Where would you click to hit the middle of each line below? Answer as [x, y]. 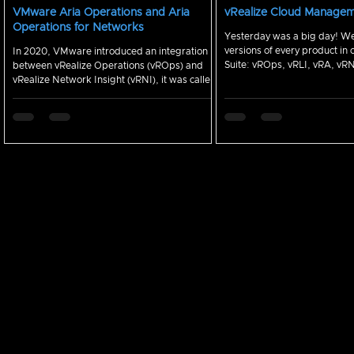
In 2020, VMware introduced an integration [110, 51]
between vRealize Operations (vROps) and [108, 66]
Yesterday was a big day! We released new [282, 36]
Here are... [249, 79]
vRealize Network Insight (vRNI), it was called [115, 80]
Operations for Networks [78, 28]
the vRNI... [37, 94]
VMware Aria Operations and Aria [101, 13]
